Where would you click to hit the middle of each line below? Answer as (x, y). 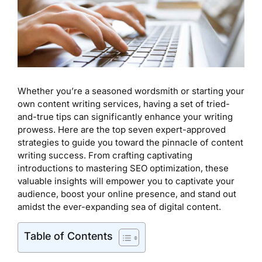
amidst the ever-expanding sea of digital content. (119, 206)
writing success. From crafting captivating (105, 155)
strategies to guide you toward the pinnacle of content (130, 142)
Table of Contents (68, 236)
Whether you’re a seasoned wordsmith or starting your (131, 91)
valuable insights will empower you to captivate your (126, 181)
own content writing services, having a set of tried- (124, 104)
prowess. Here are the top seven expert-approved (122, 129)
